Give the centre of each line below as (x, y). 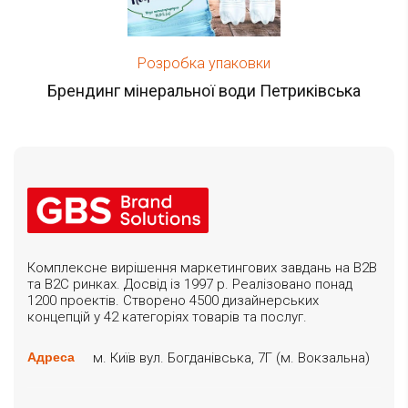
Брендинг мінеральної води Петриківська (204, 91)
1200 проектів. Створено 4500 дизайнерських (173, 301)
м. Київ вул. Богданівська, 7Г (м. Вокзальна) (231, 357)
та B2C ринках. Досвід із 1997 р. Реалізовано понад (190, 285)
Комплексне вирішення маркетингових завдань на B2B (202, 268)
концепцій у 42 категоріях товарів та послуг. (167, 317)
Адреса (51, 357)
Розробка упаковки (204, 64)
